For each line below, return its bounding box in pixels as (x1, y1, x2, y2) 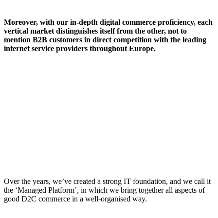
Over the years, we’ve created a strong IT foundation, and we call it (4, 177, 211, 185)
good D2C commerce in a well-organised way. (4, 194, 147, 203)
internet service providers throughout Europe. (4, 44, 156, 53)
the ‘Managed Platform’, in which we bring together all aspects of (4, 185, 205, 194)
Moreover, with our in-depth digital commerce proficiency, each (4, 18, 213, 26)
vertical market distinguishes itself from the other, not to (4, 26, 187, 35)
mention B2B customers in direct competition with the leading (4, 35, 206, 44)
